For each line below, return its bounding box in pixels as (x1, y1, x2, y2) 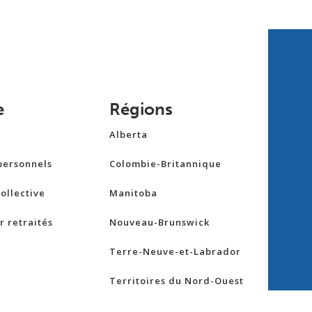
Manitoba (109, 187, 158, 200)
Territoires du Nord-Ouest (109, 274, 244, 288)
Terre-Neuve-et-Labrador (109, 245, 242, 258)
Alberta (109, 128, 148, 141)
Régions (109, 99, 173, 120)
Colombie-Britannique (109, 157, 222, 171)
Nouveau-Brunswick (109, 216, 210, 229)
